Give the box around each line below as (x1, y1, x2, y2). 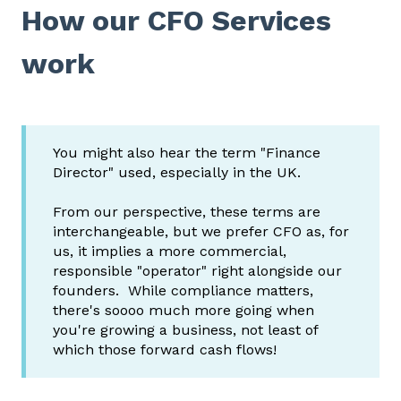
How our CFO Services (21, 3, 331, 38)
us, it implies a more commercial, (53, 243, 286, 260)
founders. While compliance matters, (53, 282, 313, 300)
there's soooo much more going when (53, 302, 314, 320)
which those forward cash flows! (53, 341, 277, 359)
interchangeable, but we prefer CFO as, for (53, 223, 349, 241)
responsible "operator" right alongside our (53, 262, 342, 280)
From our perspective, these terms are (53, 203, 320, 221)
